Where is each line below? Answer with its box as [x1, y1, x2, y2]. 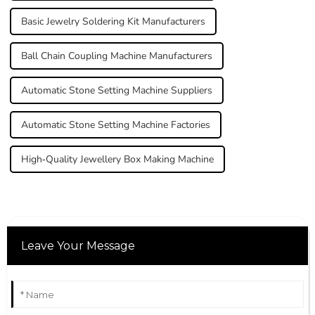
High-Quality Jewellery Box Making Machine [20, 152, 214, 166]
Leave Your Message [20, 238, 135, 252]
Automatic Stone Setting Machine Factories [20, 117, 210, 131]
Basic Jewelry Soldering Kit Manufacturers [20, 14, 205, 28]
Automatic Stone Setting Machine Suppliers [20, 83, 212, 97]
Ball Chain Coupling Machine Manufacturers [20, 49, 212, 63]
